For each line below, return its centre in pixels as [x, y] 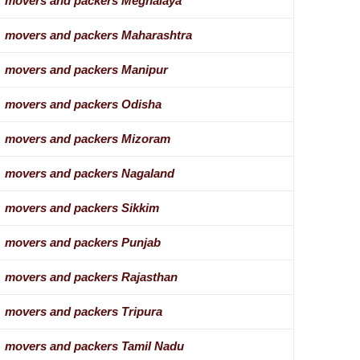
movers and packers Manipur [86, 70]
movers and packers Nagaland [89, 174]
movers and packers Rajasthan [91, 277]
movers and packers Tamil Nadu [94, 346]
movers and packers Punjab [82, 243]
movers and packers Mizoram [87, 139]
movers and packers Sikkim [82, 208]
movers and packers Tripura [83, 312]
